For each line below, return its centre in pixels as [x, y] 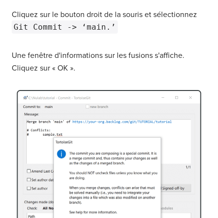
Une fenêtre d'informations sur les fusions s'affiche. [98, 55]
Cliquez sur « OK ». [44, 68]
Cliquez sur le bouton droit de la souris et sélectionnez [104, 15]
